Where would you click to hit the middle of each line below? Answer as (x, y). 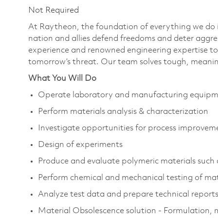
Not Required (54, 10)
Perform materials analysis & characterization (123, 111)
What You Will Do (62, 78)
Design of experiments (80, 145)
